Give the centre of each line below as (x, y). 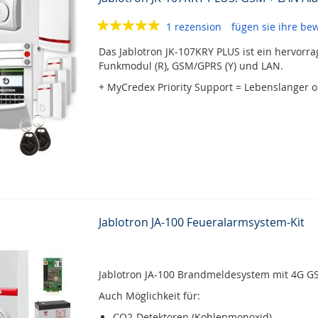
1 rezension (195, 27)
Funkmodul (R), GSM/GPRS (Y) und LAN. (191, 66)
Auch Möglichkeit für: (149, 296)
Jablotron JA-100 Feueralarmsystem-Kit (201, 222)
